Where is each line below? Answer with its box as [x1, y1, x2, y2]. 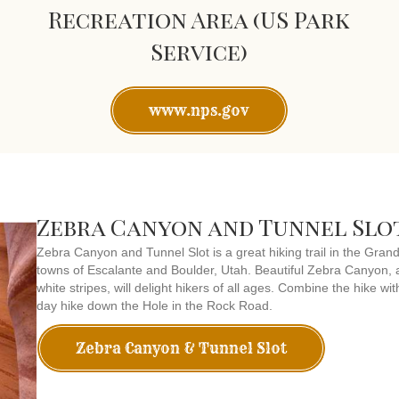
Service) [151, 35, 248, 67]
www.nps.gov [149, 101, 250, 119]
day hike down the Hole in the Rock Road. [36, 297, 273, 313]
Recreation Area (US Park [48, 3, 351, 35]
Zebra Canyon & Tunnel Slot [75, 338, 287, 357]
